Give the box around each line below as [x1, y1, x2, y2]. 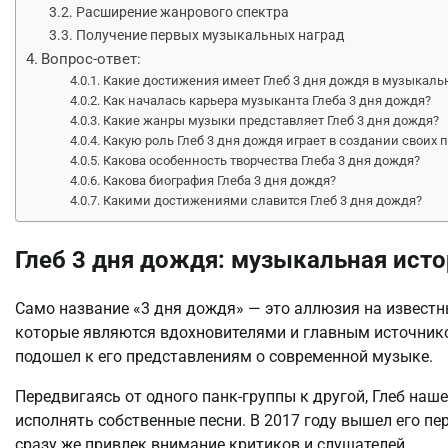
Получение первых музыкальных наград [75, 26, 344, 44]
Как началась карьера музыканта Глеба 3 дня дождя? [103, 92, 432, 108]
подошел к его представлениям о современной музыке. [15, 347, 433, 367]
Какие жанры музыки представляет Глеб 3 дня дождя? [103, 112, 440, 128]
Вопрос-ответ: [41, 49, 142, 68]
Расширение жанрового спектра [75, 3, 289, 21]
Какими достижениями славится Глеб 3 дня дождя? [103, 192, 423, 208]
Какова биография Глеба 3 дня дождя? [103, 172, 337, 188]
